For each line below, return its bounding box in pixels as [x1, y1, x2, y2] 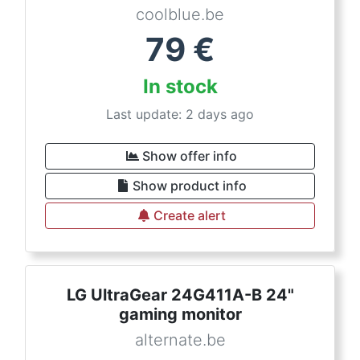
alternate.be [134, 330, 226, 350]
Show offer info [142, 148, 237, 164]
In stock [142, 75, 218, 98]
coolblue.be [136, 5, 224, 24]
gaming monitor [118, 305, 242, 324]
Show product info [133, 178, 247, 194]
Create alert [153, 207, 226, 223]
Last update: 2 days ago [106, 106, 254, 122]
